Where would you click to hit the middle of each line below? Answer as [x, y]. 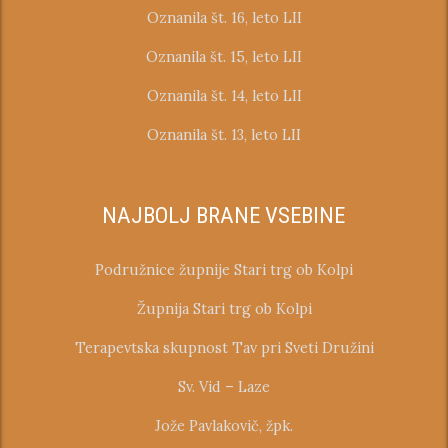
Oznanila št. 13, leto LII [224, 134]
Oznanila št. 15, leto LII [224, 56]
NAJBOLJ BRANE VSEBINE [224, 215]
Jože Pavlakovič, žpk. [224, 425]
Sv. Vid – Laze [224, 386]
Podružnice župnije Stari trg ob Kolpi [224, 269]
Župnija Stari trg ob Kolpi [224, 308]
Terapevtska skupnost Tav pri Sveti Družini [224, 347]
